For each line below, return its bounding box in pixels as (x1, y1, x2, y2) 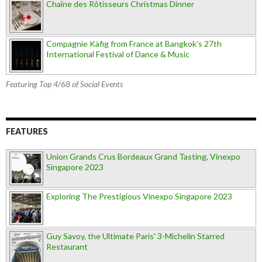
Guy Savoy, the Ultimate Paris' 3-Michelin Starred (46, 230, 225, 241)
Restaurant (46, 241, 88, 251)
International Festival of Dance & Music (46, 49, 189, 59)
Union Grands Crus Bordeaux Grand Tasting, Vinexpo (46, 151, 240, 161)
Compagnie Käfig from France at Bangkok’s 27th (46, 38, 222, 49)
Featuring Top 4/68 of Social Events (6, 78, 123, 89)
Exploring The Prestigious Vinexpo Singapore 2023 (46, 191, 232, 201)
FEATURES (6, 126, 48, 136)
